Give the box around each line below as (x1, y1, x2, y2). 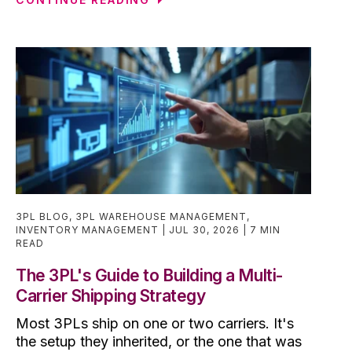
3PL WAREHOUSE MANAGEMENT (75, 210, 247, 222)
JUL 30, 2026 (169, 223, 243, 236)
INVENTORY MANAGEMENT (16, 223, 159, 236)
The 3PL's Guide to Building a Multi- (16, 265, 283, 285)
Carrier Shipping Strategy (16, 285, 206, 306)
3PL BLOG (16, 210, 69, 222)
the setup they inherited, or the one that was (16, 332, 302, 350)
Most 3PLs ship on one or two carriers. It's (16, 314, 294, 332)
